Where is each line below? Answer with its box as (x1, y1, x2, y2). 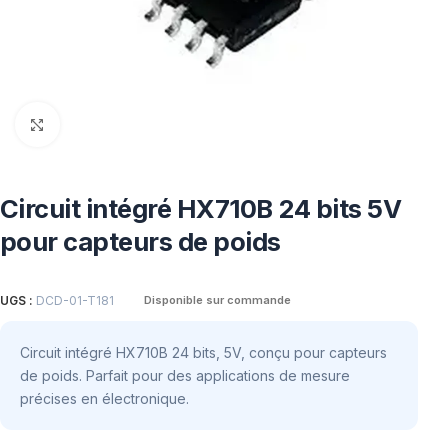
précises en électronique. (20, 389, 189, 407)
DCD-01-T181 (36, 292, 114, 308)
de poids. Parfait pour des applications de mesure (20, 366, 350, 384)
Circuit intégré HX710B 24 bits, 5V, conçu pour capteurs (20, 343, 387, 361)
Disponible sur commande (144, 292, 291, 307)
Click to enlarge (59, 116, 157, 132)
